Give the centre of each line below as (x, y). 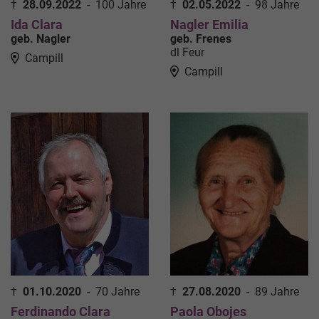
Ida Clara (37, 25)
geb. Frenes (201, 39)
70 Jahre (117, 292)
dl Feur (187, 53)
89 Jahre (277, 292)
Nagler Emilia (209, 25)
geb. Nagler (41, 39)
